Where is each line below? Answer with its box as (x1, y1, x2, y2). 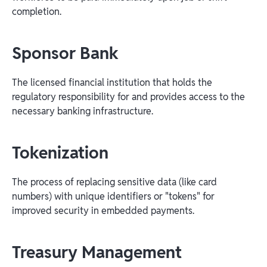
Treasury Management (12, 241, 182, 263)
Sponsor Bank (12, 42, 123, 64)
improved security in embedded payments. (12, 204, 194, 217)
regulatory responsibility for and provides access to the (12, 90, 245, 103)
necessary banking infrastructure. (12, 104, 153, 117)
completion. (12, 5, 64, 18)
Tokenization (12, 141, 108, 163)
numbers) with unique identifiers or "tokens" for (12, 190, 215, 203)
